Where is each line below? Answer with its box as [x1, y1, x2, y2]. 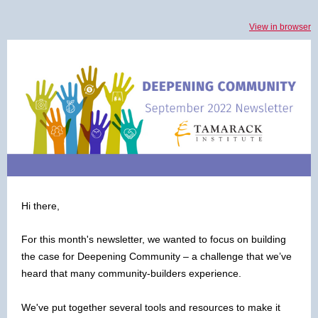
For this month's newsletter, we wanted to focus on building [21, 234, 286, 245]
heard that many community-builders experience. [21, 268, 241, 279]
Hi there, [21, 200, 60, 212]
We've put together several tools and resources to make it [21, 302, 280, 313]
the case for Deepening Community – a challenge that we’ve [21, 251, 292, 262]
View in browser [249, 22, 311, 32]
